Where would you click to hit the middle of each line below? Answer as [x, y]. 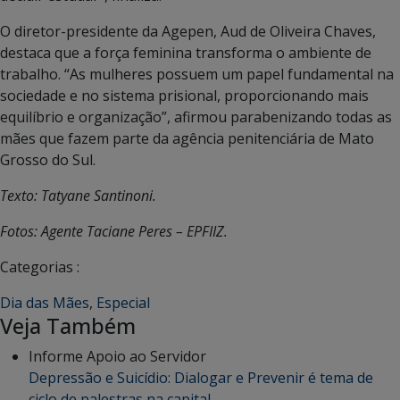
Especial [123, 302]
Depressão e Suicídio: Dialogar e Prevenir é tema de [201, 377]
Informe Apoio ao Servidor [117, 356]
